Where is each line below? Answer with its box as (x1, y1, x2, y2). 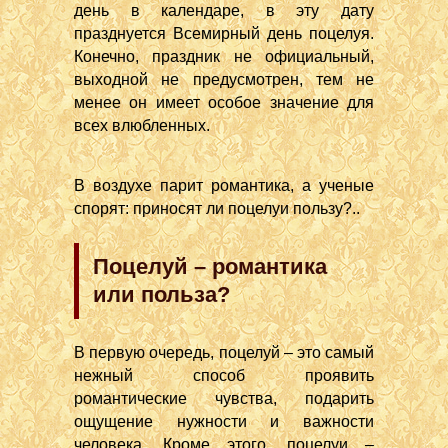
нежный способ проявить (74, 367, 374, 384)
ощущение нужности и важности (74, 413, 374, 430)
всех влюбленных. (74, 117, 210, 134)
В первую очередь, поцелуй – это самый (74, 344, 374, 361)
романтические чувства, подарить (74, 390, 374, 407)
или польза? (93, 282, 230, 307)
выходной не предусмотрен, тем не (74, 71, 374, 88)
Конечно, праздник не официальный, (74, 48, 374, 65)
